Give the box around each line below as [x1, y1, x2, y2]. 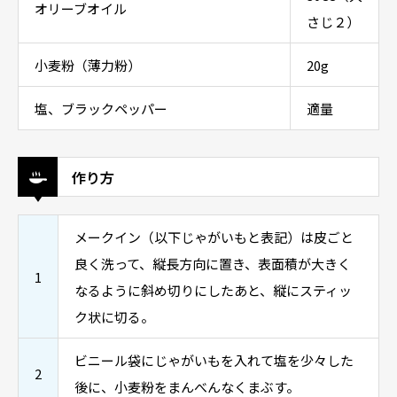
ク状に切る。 [74, 307, 154, 326]
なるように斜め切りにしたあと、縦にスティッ [74, 281, 352, 300]
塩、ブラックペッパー [35, 99, 167, 118]
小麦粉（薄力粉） [35, 56, 141, 74]
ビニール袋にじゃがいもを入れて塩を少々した [74, 351, 354, 370]
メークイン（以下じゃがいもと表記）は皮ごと [74, 228, 354, 246]
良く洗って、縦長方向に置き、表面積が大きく [74, 254, 351, 273]
